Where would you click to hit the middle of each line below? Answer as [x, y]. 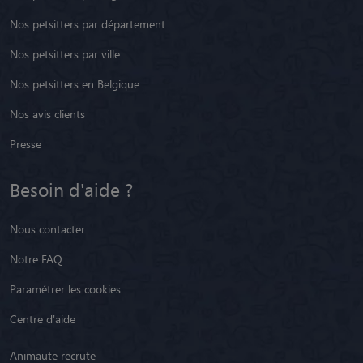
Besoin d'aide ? [71, 189]
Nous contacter [47, 228]
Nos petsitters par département [88, 23]
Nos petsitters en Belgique [75, 83]
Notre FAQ [36, 258]
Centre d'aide [43, 318]
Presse [26, 143]
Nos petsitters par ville [65, 53]
